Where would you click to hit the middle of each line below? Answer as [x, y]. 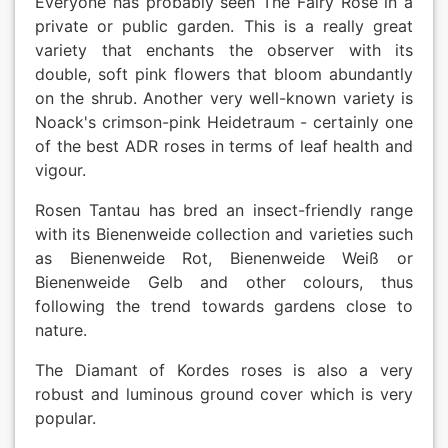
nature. [61, 330]
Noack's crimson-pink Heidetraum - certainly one [224, 122]
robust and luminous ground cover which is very [224, 394]
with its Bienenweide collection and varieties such [224, 234]
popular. [65, 418]
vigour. [60, 170]
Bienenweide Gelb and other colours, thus [224, 282]
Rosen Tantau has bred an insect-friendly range [224, 210]
